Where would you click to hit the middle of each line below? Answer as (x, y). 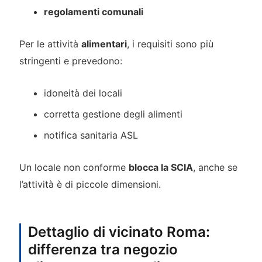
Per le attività (50, 44)
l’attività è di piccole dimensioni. (90, 184)
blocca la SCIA (161, 167)
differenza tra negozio (103, 250)
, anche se (215, 167)
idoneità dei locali (83, 93)
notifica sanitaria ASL (91, 135)
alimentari (104, 44)
